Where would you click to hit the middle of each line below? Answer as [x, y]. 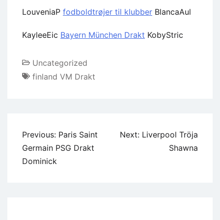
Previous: [39, 134]
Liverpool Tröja [170, 134]
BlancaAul [172, 12]
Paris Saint [78, 134]
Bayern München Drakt [103, 35]
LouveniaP [42, 12]
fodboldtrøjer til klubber [108, 12]
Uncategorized [60, 63]
